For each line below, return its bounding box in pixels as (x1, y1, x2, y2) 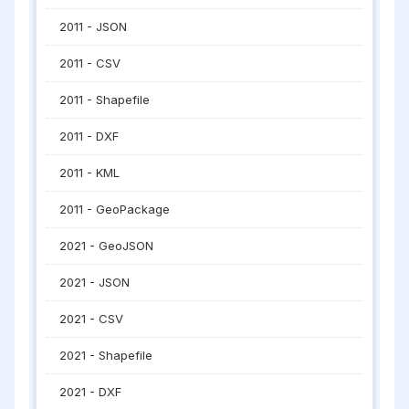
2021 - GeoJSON (59, 238, 153, 253)
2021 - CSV (59, 311, 123, 326)
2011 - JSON (59, 19, 127, 34)
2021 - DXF (59, 384, 121, 399)
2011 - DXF (59, 129, 119, 143)
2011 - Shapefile (59, 92, 150, 107)
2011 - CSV (59, 56, 121, 70)
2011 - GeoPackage (59, 202, 170, 216)
